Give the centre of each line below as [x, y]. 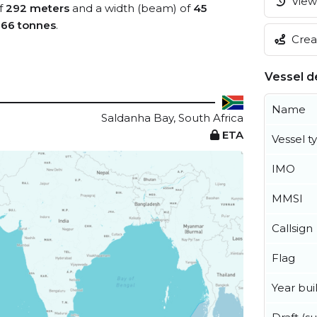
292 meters [38, 8]
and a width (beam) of [131, 8]
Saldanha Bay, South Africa [172, 118]
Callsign [292, 228]
